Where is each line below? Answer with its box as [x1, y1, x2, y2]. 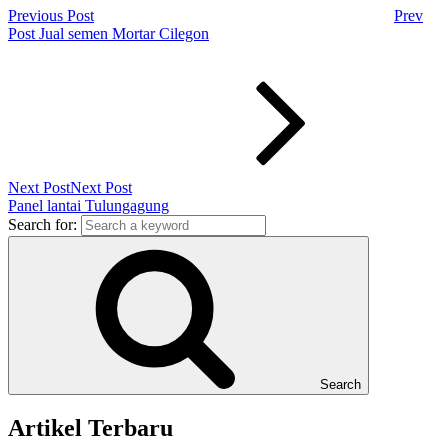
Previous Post [8, 6, 94, 24]
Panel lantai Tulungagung [8, 196, 169, 214]
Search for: [8, 215, 77, 233]
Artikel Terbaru [8, 414, 173, 441]
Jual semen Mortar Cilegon [39, 24, 209, 42]
